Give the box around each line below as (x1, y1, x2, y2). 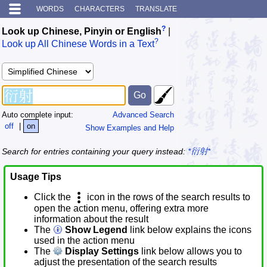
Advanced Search (113, 110, 174, 119)
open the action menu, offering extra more (34, 203, 209, 214)
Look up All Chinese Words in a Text (2, 39, 154, 49)
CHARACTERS (74, 5, 125, 13)
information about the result (34, 214, 148, 225)
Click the (34, 192, 73, 203)
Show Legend (63, 225, 128, 235)
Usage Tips (10, 172, 61, 182)
